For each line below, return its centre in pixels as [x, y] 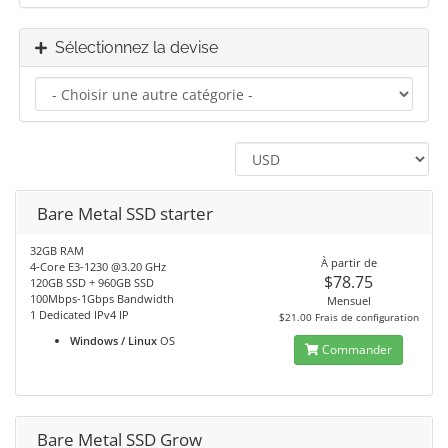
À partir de [348, 262]
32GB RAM [57, 250]
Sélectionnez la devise [132, 47]
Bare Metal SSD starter [125, 213]
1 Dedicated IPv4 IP [79, 314]
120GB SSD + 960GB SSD [92, 282]
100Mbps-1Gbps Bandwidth [102, 298]
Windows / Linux [113, 340]
